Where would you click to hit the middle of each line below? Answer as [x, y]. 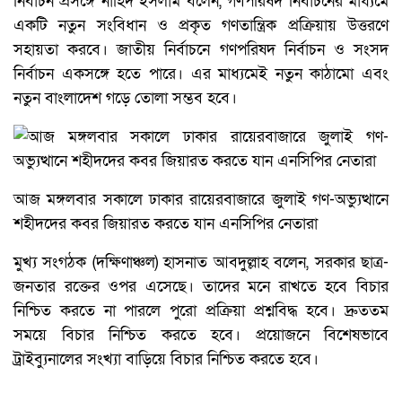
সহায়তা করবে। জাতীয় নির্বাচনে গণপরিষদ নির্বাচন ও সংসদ [201, 50]
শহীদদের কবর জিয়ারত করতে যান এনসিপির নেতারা [166, 224]
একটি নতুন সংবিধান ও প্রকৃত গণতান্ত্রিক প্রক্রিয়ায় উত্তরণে [201, 26]
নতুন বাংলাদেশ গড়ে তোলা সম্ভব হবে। [125, 99]
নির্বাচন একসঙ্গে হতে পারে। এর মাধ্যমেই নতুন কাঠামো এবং [201, 74]
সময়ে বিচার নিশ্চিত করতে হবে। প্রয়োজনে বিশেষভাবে [201, 336]
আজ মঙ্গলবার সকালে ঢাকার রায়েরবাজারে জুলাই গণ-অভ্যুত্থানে [201, 200]
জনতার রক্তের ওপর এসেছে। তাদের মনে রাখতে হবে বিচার [201, 287]
